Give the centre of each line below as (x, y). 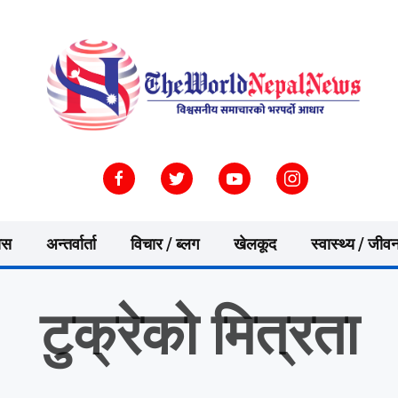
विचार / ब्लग (165, 245)
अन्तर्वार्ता (71, 245)
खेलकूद (255, 245)
